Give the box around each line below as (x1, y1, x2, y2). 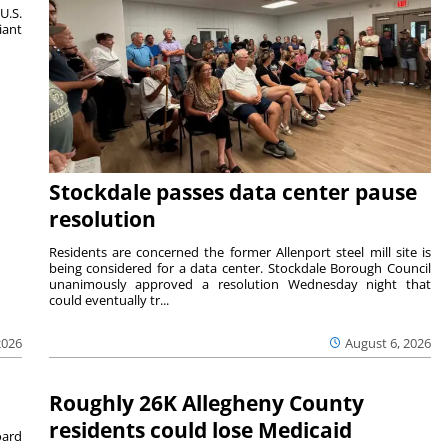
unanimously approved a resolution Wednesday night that (48, 274, 432, 293)
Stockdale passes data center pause (48, 177, 417, 206)
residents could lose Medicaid (48, 415, 352, 444)
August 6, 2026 (345, 333, 432, 352)
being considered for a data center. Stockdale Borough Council (48, 258, 432, 277)
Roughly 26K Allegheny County (48, 388, 364, 417)
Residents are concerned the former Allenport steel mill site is (48, 242, 432, 261)
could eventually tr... (48, 290, 169, 309)
